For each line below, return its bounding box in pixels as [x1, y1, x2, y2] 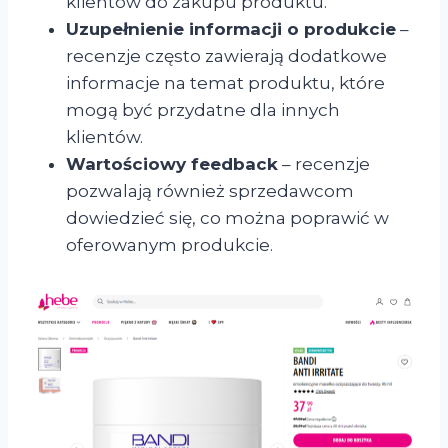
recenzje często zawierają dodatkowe [66, 45, 387, 66]
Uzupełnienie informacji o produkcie [66, 18, 396, 39]
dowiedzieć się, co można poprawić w [66, 207, 389, 228]
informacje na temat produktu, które [66, 72, 385, 93]
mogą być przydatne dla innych [66, 99, 340, 120]
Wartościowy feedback [66, 153, 278, 174]
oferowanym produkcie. [66, 234, 273, 255]
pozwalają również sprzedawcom [66, 180, 354, 201]
